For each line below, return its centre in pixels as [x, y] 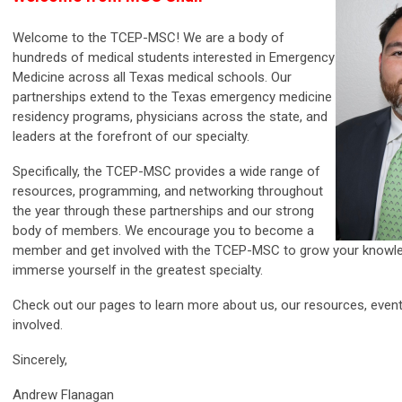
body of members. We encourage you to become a [163, 230]
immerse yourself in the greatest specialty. [138, 270]
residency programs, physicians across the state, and [170, 116]
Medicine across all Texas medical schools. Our [152, 77]
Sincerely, [40, 359]
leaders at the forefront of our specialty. [131, 136]
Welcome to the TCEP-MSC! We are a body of [149, 37]
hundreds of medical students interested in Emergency [174, 57]
